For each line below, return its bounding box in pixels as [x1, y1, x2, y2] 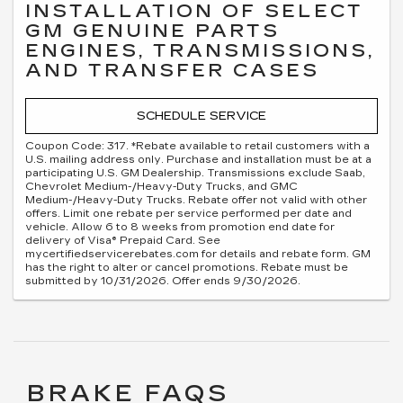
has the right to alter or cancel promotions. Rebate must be [25, 262, 348, 273]
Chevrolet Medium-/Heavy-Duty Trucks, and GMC [25, 181, 298, 193]
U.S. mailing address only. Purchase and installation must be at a [25, 154, 372, 166]
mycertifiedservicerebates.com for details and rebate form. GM [25, 248, 371, 260]
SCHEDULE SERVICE [137, 108, 266, 123]
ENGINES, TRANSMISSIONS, [25, 39, 374, 61]
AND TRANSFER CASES [25, 58, 319, 81]
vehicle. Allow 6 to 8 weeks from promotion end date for [25, 221, 335, 233]
